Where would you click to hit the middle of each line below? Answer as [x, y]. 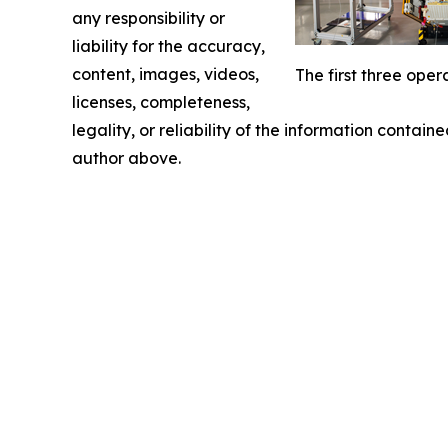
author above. [126, 157]
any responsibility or [148, 17]
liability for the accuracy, [168, 45]
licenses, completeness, [161, 101]
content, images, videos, [165, 73]
